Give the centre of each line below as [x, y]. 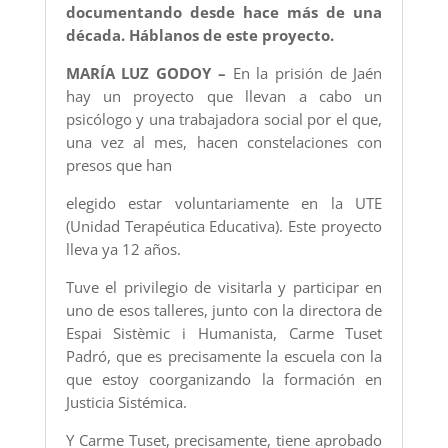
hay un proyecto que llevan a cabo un [224, 96]
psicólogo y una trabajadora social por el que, [224, 119]
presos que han [118, 165]
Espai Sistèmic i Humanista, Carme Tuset [224, 333]
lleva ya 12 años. [123, 249]
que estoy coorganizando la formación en [224, 379]
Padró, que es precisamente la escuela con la [224, 356]
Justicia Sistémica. [126, 402]
